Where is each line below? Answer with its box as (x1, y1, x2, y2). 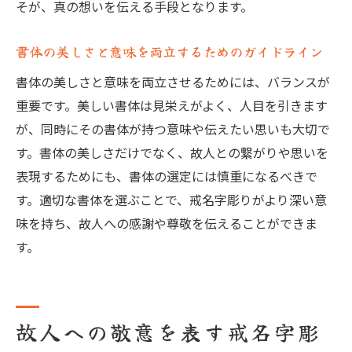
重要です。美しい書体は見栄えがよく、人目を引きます (16, 96, 328, 115)
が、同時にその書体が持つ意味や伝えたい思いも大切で (16, 119, 330, 138)
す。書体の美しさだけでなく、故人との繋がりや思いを (16, 143, 328, 162)
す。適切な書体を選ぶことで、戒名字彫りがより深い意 (16, 190, 327, 209)
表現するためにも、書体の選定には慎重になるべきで (16, 167, 317, 185)
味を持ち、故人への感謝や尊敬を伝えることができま (16, 214, 317, 233)
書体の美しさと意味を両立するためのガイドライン (16, 42, 323, 61)
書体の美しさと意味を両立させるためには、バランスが (16, 72, 330, 91)
